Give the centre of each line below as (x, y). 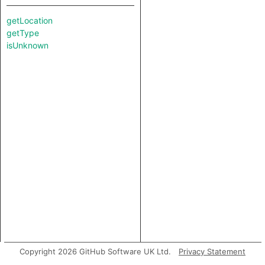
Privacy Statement (212, 251)
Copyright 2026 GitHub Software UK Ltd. (95, 251)
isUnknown (28, 45)
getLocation (30, 20)
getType (23, 33)
